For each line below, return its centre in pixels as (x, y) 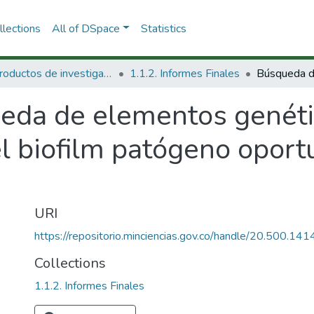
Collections (70, 263)
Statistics (163, 28)
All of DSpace (86, 28)
